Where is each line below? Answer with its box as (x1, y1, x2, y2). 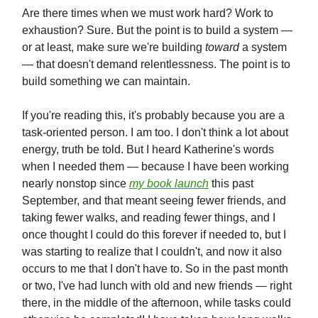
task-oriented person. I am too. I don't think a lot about (22, 126, 288, 139)
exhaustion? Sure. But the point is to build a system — (22, 24, 292, 37)
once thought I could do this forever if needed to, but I (22, 229, 286, 241)
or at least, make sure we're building (22, 41, 205, 54)
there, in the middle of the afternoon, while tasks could (22, 297, 291, 309)
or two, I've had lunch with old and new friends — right (22, 280, 292, 292)
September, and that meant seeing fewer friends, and (22, 194, 286, 207)
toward (205, 41, 239, 54)
